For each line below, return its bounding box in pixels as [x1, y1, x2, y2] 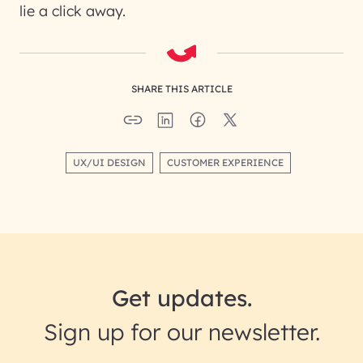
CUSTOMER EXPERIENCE [167, 156, 284, 169]
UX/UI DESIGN [73, 156, 146, 169]
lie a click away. [19, 2, 126, 20]
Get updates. [111, 284, 252, 312]
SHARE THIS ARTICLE [130, 83, 233, 95]
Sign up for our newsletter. [43, 318, 320, 346]
